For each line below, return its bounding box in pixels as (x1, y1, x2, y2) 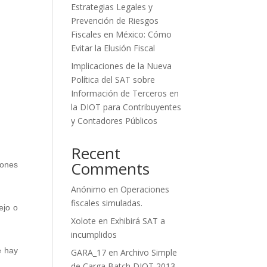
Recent (71, 142, 121, 164)
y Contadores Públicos (71, 115, 158, 126)
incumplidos (71, 229, 117, 240)
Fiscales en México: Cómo (71, 29, 172, 40)
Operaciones (120, 184, 170, 195)
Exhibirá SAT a (110, 215, 166, 226)
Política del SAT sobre (71, 74, 156, 85)
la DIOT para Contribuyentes (71, 101, 182, 113)
